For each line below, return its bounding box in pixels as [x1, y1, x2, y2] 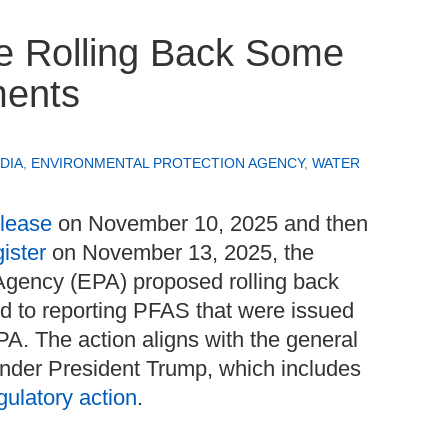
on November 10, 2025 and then [52, 211, 368, 237]
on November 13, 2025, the [46, 240, 314, 266]
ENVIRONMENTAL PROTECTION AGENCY [31, 155, 304, 172]
